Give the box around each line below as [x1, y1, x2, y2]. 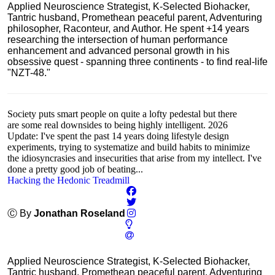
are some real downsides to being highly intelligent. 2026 [7, 120, 228, 130]
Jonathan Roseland [34, 207, 125, 219]
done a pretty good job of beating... [7, 164, 143, 174]
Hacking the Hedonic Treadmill [7, 175, 130, 185]
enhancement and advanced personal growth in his [7, 45, 230, 56]
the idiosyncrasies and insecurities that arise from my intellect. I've [7, 153, 261, 163]
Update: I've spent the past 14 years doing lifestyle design [7, 131, 229, 141]
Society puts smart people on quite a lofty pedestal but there [7, 109, 237, 119]
